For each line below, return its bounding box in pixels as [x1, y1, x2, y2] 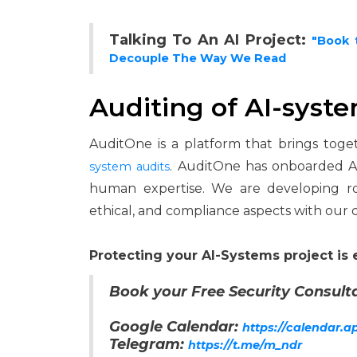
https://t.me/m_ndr [188, 338, 302, 352]
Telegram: [109, 335, 188, 353]
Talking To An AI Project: [109, 31, 312, 49]
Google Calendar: [109, 318, 242, 335]
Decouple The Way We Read [109, 51, 286, 65]
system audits [89, 159, 171, 174]
